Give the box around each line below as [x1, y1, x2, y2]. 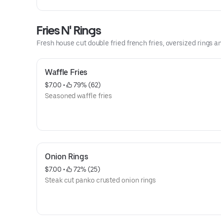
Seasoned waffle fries [45, 92, 112, 100]
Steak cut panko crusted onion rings [45, 176, 156, 184]
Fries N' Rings [37, 23, 101, 37]
